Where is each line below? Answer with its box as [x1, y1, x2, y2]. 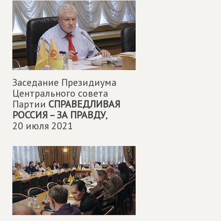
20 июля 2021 [12, 119, 73, 132]
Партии [12, 97, 48, 110]
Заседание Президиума [12, 75, 116, 89]
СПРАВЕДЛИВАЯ [48, 97, 120, 110]
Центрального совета [12, 86, 108, 100]
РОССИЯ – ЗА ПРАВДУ [12, 108, 106, 121]
